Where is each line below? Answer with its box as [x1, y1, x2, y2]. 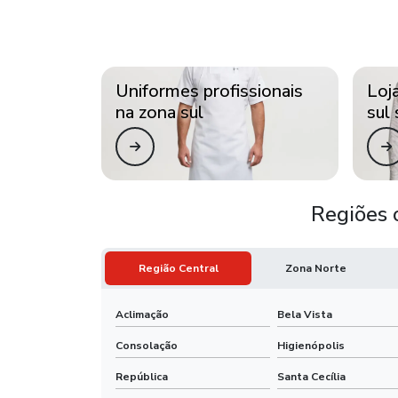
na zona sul [115, 99, 203, 124]
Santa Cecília [277, 369, 346, 384]
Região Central [138, 260, 219, 275]
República [115, 369, 168, 384]
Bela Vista [277, 306, 332, 322]
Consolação [115, 338, 178, 353]
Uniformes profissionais [115, 78, 303, 103]
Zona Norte [284, 260, 346, 275]
